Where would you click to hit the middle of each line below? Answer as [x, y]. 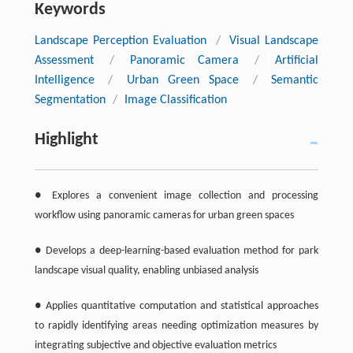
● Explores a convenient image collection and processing [176, 195]
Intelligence [64, 80]
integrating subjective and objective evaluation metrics [155, 345]
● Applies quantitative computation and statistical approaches [176, 306]
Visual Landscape [274, 41]
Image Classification [175, 100]
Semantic [295, 80]
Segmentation [70, 100]
